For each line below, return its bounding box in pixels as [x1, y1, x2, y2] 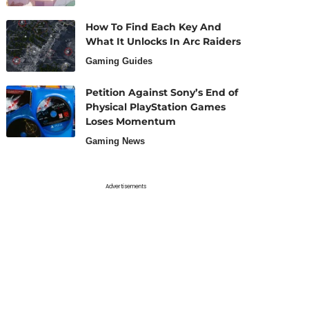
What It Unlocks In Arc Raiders [86, 35, 241, 48]
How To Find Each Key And [86, 21, 222, 33]
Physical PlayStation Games [86, 101, 226, 113]
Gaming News [86, 136, 146, 146]
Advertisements [106, 183, 147, 190]
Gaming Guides [86, 56, 153, 66]
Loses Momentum [86, 115, 177, 128]
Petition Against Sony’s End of [86, 86, 239, 99]
